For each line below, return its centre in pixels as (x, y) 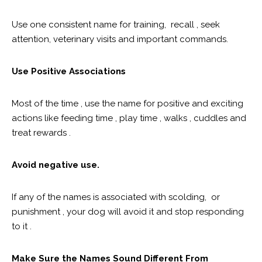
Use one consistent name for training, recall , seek (116, 25)
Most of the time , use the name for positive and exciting (127, 104)
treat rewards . (41, 133)
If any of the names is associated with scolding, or (116, 197)
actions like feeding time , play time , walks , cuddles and (129, 118)
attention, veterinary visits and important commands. (121, 39)
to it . (22, 227)
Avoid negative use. (56, 165)
